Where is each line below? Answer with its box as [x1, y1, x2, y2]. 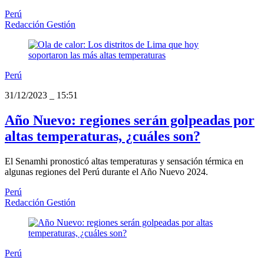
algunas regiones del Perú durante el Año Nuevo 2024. [5, 167, 208, 177]
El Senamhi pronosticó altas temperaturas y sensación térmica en [5, 156, 243, 167]
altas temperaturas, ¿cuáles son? [5, 128, 200, 144]
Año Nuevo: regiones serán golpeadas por [5, 113, 255, 128]
